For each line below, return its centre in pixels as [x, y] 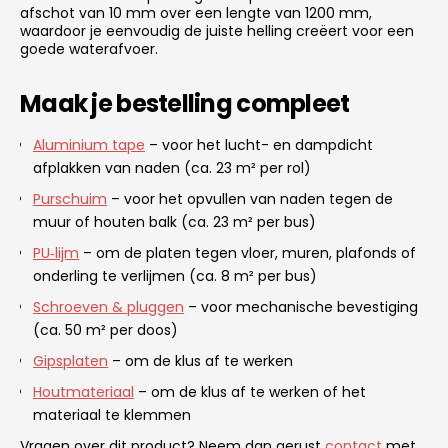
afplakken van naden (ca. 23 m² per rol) [172, 167]
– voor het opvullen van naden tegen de [250, 198]
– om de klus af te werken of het [250, 391]
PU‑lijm [56, 252]
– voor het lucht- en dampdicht [259, 144]
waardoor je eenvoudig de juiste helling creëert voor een [217, 30]
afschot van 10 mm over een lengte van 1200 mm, [196, 12]
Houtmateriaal [83, 391]
